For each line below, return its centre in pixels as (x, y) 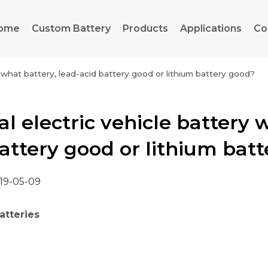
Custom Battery (71, 28)
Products (145, 28)
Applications (211, 28)
